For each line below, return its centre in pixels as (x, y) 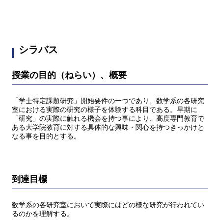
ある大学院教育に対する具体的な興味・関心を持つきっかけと (108, 128)
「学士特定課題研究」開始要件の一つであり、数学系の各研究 (108, 101)
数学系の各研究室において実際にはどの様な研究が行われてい (108, 205)
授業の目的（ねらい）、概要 (69, 75)
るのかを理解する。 (43, 214)
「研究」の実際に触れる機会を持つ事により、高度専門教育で (108, 119)
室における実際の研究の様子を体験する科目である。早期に (105, 110)
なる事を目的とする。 (46, 137)
